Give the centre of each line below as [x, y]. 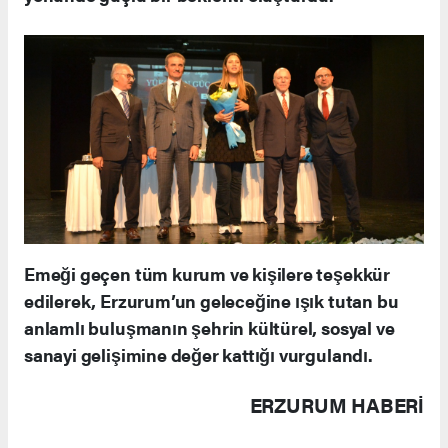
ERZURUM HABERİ [336, 404]
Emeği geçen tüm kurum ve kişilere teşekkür [207, 273]
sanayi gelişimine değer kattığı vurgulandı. [198, 354]
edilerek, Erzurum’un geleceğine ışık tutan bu [211, 300]
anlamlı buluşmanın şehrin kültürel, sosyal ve [209, 327]
